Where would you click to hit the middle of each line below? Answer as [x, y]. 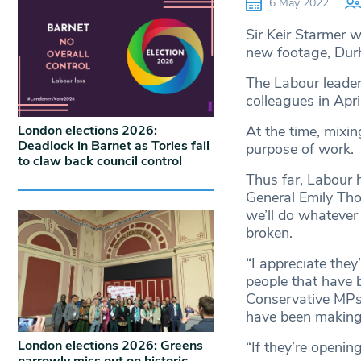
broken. [269, 233]
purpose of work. [299, 149]
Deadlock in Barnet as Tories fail [114, 145]
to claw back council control [100, 161]
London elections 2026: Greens [110, 346]
